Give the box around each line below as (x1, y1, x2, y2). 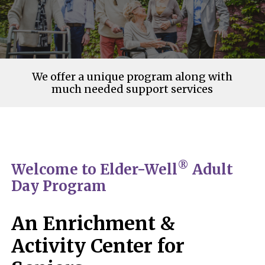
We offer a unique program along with (32, 70, 233, 84)
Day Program (11, 177, 107, 196)
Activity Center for (11, 234, 185, 258)
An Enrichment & (11, 212, 176, 236)
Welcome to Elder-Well (11, 160, 178, 179)
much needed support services (51, 82, 214, 96)
